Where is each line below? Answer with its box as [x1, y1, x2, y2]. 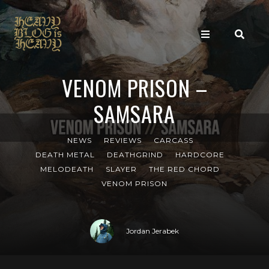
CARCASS [153, 136, 193, 145]
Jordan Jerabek [126, 226, 179, 235]
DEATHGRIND [107, 150, 163, 159]
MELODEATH [40, 165, 94, 174]
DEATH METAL [35, 150, 95, 159]
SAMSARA [94, 97, 175, 129]
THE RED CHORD [149, 165, 220, 174]
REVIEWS [103, 136, 142, 145]
